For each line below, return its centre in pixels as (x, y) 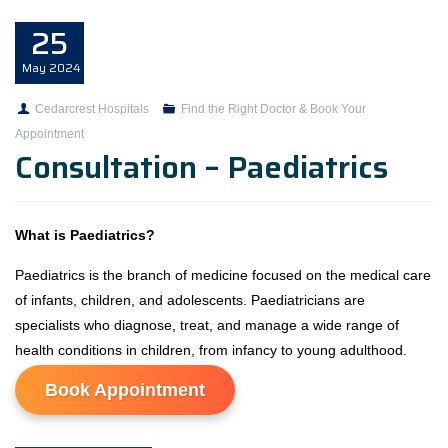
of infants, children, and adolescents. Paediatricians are (190, 300)
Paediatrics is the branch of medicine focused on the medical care (223, 275)
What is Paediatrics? (85, 235)
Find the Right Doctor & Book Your (273, 109)
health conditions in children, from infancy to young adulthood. (211, 350)
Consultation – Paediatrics (201, 167)
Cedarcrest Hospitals (91, 109)
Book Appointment (125, 390)
